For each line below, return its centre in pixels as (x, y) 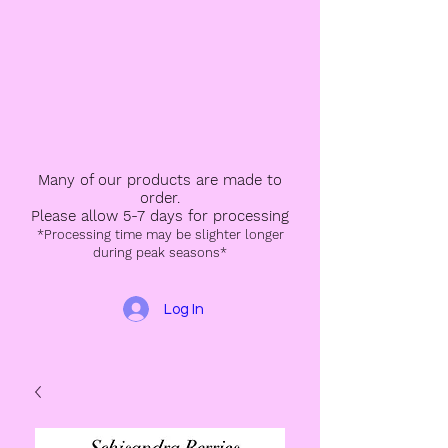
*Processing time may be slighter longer (160, 234)
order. (160, 198)
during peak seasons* (160, 252)
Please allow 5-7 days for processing (160, 216)
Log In (184, 309)
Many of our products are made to (160, 180)
